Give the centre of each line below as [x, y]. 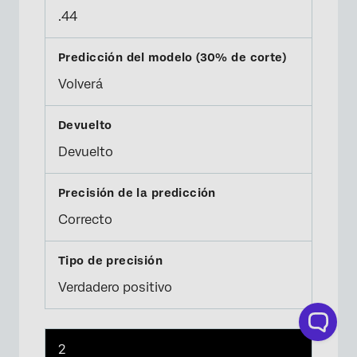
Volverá [80, 84]
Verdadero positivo [115, 287]
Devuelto [86, 152]
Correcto [85, 220]
